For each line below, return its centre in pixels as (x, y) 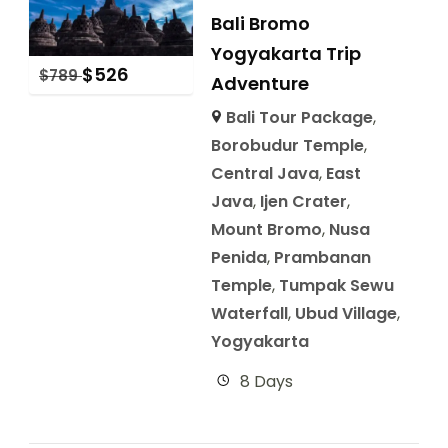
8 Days (266, 382)
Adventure (259, 84)
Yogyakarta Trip (285, 54)
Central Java (264, 174)
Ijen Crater (303, 202)
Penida (238, 258)
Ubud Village (345, 314)
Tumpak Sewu (336, 286)
